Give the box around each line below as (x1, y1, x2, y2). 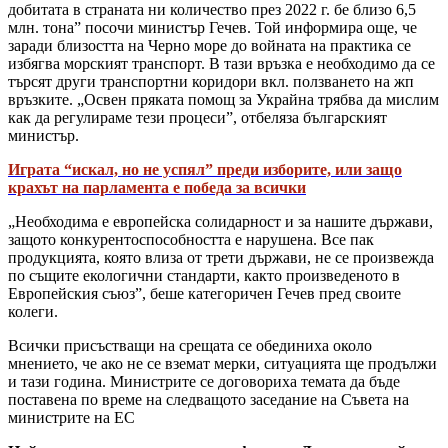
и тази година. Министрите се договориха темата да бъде (8, 372, 400, 390)
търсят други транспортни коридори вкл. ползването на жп (8, 72, 414, 90)
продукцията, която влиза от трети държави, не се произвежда (8, 248, 434, 266)
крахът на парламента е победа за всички (8, 178, 306, 196)
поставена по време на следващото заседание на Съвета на (8, 390, 409, 408)
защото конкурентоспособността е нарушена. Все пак (8, 230, 374, 248)
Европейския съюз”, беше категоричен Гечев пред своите (8, 284, 401, 302)
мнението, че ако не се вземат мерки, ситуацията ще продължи (8, 354, 437, 372)
